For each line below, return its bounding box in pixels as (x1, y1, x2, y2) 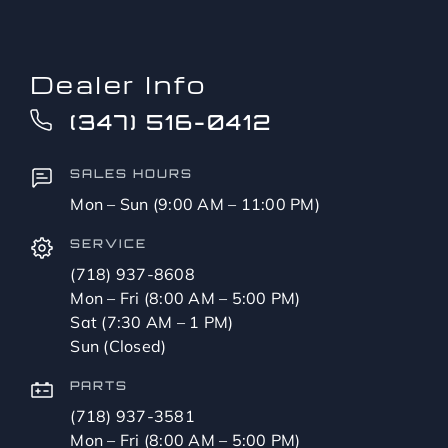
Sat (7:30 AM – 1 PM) (70, 311, 234, 332)
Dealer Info (29, 67, 207, 100)
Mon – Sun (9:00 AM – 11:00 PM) (70, 193, 320, 214)
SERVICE (70, 235, 148, 251)
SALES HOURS (70, 165, 194, 181)
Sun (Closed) (70, 335, 167, 356)
